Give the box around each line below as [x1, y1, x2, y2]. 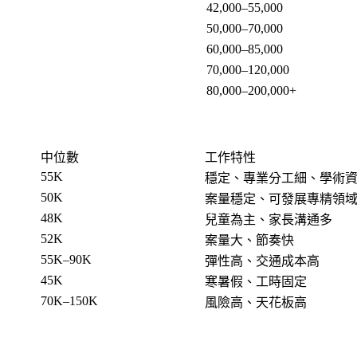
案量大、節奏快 [205, 233, 294, 247]
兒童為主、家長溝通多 [205, 212, 332, 226]
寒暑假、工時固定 [205, 274, 307, 288]
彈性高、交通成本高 [205, 253, 320, 268]
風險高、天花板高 [205, 295, 307, 309]
